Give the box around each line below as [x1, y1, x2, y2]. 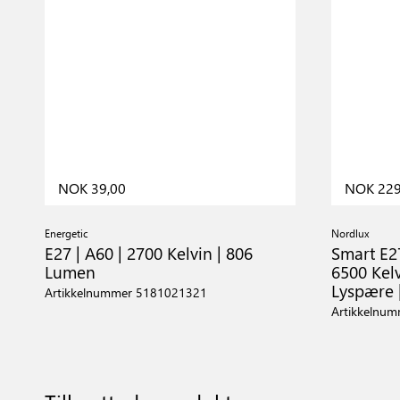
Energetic [45, 226, 88, 240]
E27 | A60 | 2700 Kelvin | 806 [45, 241, 253, 264]
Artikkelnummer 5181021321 [45, 284, 207, 301]
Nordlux [331, 226, 370, 240]
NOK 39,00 [58, 179, 126, 197]
